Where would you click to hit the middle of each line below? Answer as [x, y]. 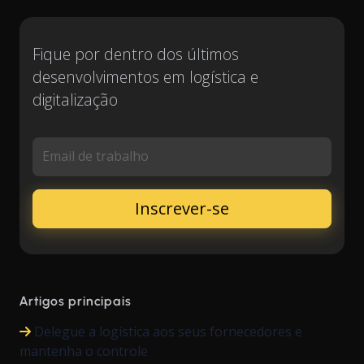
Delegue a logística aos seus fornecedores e [168, 331]
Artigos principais [76, 301]
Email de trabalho [95, 156]
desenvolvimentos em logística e [145, 76]
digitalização [75, 99]
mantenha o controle [84, 351]
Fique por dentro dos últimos [136, 54]
